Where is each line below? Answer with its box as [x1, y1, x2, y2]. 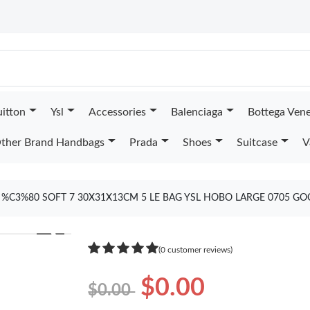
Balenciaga [170, 107, 223, 118]
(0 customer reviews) [158, 245, 233, 254]
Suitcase [236, 137, 277, 148]
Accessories [88, 107, 146, 118]
